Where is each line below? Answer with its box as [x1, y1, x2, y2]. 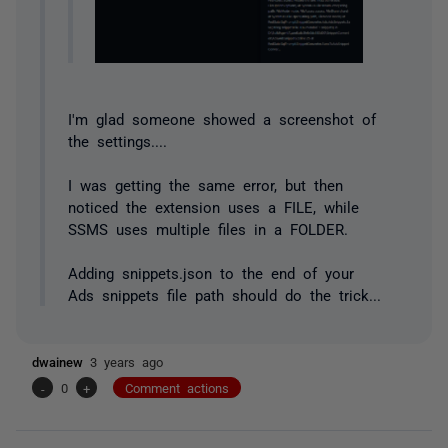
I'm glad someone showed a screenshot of [67, 110, 376, 126]
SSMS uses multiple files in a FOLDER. [67, 220, 348, 236]
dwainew [32, 355, 90, 369]
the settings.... [67, 132, 167, 148]
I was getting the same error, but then [67, 176, 343, 192]
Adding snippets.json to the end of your [67, 264, 354, 280]
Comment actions [125, 381, 229, 395]
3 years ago [90, 355, 163, 369]
